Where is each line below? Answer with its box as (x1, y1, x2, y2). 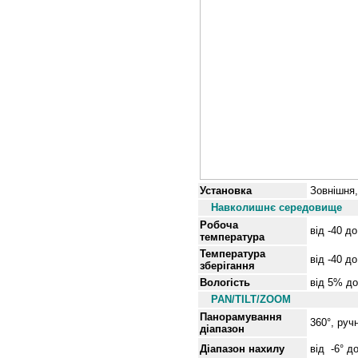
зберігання (200, 260, 255, 272)
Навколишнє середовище (211, 201, 342, 213)
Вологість (200, 276, 250, 288)
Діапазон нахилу (200, 343, 284, 355)
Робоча (200, 219, 238, 231)
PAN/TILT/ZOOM (211, 293, 291, 305)
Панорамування (200, 311, 282, 323)
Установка (200, 185, 252, 197)
